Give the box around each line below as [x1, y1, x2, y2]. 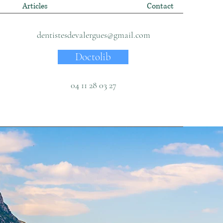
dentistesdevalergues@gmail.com [36, 29, 150, 40]
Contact [146, 1, 174, 11]
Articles [22, 1, 48, 11]
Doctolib [75, 51, 111, 63]
